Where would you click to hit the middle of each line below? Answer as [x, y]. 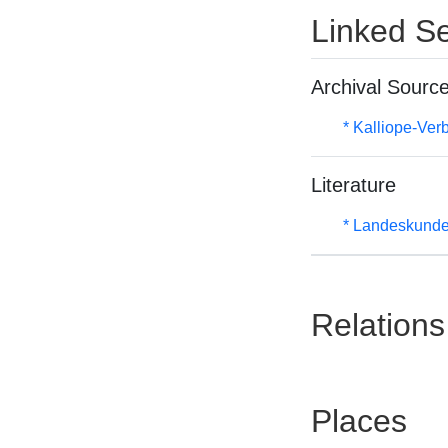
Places [358, 421]
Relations [377, 325]
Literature [353, 185]
